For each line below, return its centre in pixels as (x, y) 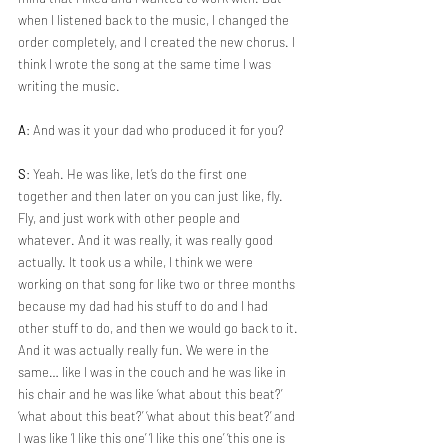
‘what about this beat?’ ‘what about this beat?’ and (158, 416)
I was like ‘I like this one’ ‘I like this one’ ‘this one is (153, 438)
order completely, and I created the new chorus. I (158, 42)
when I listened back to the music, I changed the (155, 20)
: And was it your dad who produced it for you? (155, 130)
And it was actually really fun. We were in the (145, 350)
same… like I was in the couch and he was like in (153, 372)
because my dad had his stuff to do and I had (144, 306)
